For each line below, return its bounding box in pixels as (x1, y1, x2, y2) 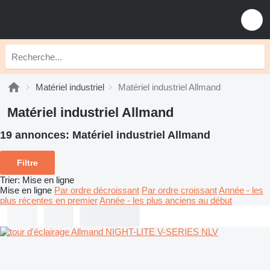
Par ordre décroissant (54, 184, 139, 195)
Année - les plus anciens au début (99, 195, 232, 206)
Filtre (17, 157, 38, 168)
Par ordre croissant (142, 184, 217, 195)
